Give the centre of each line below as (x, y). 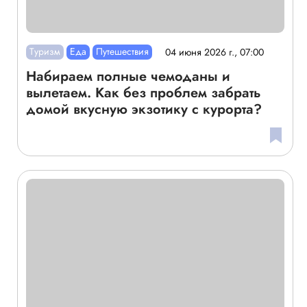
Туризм (45, 52)
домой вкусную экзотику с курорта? (144, 110)
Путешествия (123, 52)
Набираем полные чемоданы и (128, 77)
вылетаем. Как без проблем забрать (143, 93)
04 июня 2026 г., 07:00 (215, 52)
